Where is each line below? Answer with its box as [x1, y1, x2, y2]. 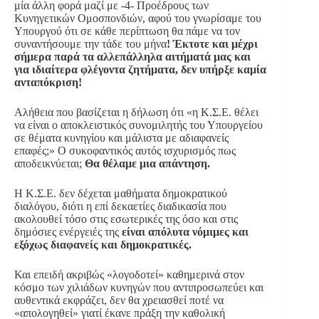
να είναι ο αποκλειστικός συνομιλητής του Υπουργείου [14, 119, 263, 132]
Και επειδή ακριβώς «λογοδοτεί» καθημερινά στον [14, 268, 244, 281]
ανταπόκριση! [14, 76, 82, 89]
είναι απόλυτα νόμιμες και [122, 226, 249, 239]
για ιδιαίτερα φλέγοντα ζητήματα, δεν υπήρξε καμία [14, 63, 266, 76]
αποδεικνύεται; [14, 157, 82, 170]
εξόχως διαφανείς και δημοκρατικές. [14, 239, 192, 251]
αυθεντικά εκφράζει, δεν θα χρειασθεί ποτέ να [14, 294, 224, 307]
